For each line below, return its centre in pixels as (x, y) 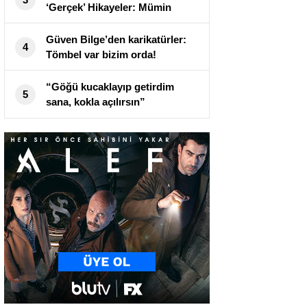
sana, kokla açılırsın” (96, 102)
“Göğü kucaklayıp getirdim (110, 87)
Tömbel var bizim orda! (101, 55)
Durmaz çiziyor (82, 23)
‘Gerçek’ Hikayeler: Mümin (109, 8)
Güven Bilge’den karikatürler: (116, 40)
